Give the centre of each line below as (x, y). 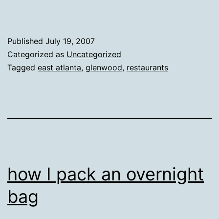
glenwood (104, 67)
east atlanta (59, 67)
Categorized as (37, 54)
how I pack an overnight (106, 174)
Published (26, 41)
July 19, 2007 (70, 41)
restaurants (147, 67)
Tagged (22, 67)
